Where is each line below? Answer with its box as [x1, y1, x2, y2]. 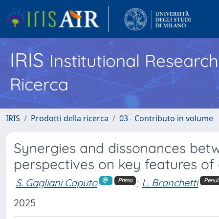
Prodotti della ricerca [31, 113, 109, 124]
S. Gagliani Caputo [16, 176, 97, 189]
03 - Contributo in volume [119, 113, 213, 124]
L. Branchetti [142, 176, 198, 189]
